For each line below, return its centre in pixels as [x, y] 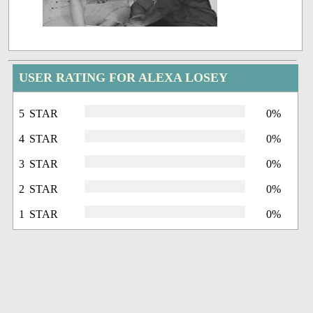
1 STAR [39, 214]
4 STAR [39, 138]
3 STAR [39, 163]
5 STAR [39, 113]
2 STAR [39, 189]
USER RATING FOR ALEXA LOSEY [124, 77]
